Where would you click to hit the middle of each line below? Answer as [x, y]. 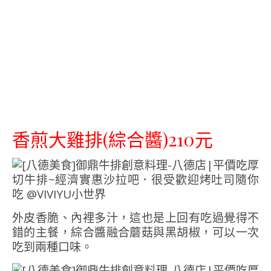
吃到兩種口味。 [52, 247]
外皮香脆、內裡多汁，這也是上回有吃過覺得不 [135, 218]
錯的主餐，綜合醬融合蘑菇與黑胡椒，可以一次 [135, 233]
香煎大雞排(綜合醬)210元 [113, 139]
